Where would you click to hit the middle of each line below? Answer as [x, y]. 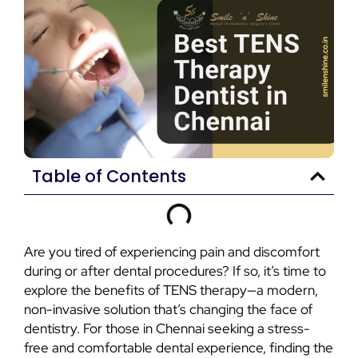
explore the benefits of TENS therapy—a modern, [171, 290]
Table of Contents [109, 177]
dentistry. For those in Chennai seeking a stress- [167, 329]
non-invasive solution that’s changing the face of [168, 310]
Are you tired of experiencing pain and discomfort [172, 252]
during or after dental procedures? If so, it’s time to [175, 271]
